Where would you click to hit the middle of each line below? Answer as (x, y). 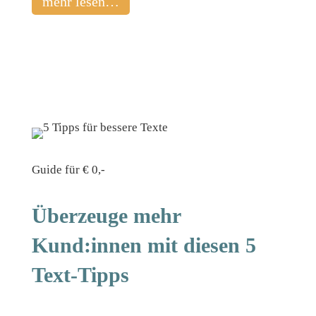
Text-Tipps (80, 275)
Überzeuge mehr (106, 215)
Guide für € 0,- (68, 170)
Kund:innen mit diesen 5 (144, 245)
